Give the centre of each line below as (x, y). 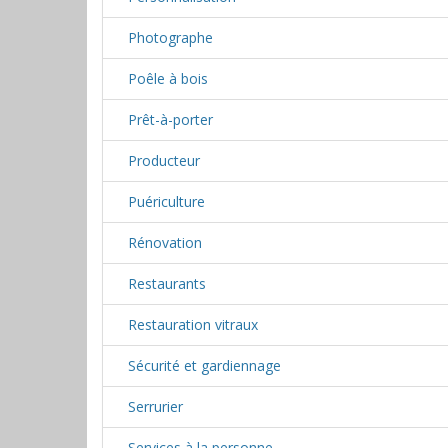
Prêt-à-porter (170, 119)
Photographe (170, 37)
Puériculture (166, 201)
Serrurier (155, 406)
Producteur (164, 160)
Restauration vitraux (193, 324)
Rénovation (165, 242)
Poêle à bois (168, 78)
